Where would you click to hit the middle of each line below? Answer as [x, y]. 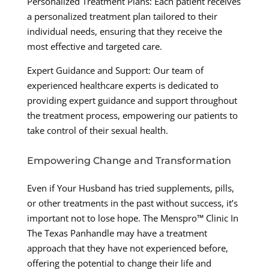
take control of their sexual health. [97, 131]
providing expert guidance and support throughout [132, 101]
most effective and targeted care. [94, 47]
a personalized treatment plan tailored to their [122, 17]
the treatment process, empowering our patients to [132, 116]
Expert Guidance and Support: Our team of [115, 71]
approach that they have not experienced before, [127, 248]
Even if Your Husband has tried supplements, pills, [130, 188]
